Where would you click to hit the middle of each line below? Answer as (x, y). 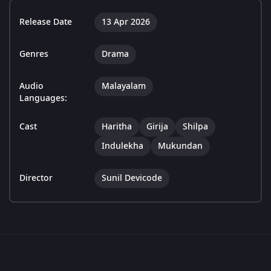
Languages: (43, 99)
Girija (157, 127)
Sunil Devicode (132, 178)
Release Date (46, 22)
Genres (34, 54)
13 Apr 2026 (126, 22)
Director (36, 178)
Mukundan (180, 146)
